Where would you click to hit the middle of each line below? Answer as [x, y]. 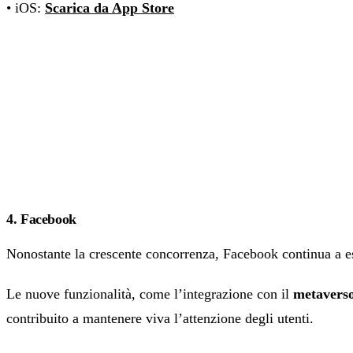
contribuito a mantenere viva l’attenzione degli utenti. [160, 319]
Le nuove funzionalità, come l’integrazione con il [150, 294]
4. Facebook [42, 219]
